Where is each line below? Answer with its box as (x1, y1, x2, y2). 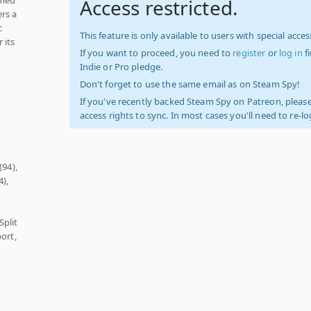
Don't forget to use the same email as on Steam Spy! (79, 78, 301, 90)
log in (278, 47, 303, 59)
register (233, 47, 266, 59)
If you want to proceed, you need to (79, 47, 233, 59)
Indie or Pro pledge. (79, 60, 163, 73)
